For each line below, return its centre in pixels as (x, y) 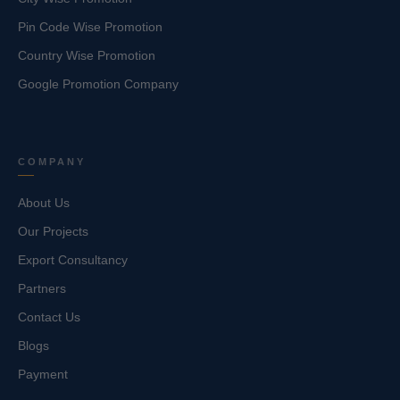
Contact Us (49, 317)
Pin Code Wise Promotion (90, 27)
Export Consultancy (73, 259)
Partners (42, 288)
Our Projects (53, 231)
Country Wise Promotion (87, 56)
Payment (43, 374)
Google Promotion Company (98, 84)
